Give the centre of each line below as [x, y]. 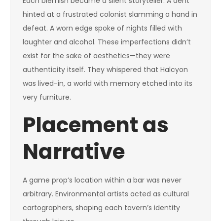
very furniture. [47, 97]
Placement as [96, 125]
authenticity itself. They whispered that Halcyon [105, 70]
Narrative [74, 152]
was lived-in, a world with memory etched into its [108, 83]
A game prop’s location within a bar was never [102, 180]
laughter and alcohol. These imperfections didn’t [107, 42]
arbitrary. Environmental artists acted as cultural [106, 194]
